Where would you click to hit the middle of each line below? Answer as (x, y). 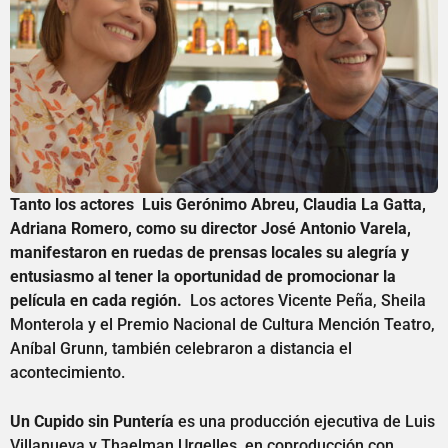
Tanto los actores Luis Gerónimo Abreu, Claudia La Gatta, (218, 205)
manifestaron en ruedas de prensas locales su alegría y (209, 253)
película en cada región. (96, 301)
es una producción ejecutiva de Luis (304, 421)
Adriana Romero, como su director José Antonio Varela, (210, 229)
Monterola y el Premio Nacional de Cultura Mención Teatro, (222, 325)
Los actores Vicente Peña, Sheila (304, 301)
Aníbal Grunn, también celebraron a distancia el (181, 349)
